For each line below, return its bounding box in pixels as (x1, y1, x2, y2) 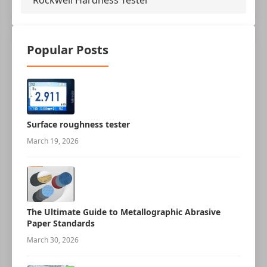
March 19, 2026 (27, 136, 79, 146)
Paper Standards (27, 218, 95, 229)
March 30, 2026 (27, 235, 79, 245)
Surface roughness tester (27, 119, 130, 130)
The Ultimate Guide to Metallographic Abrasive (27, 206, 221, 218)
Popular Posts (27, 42, 108, 58)
